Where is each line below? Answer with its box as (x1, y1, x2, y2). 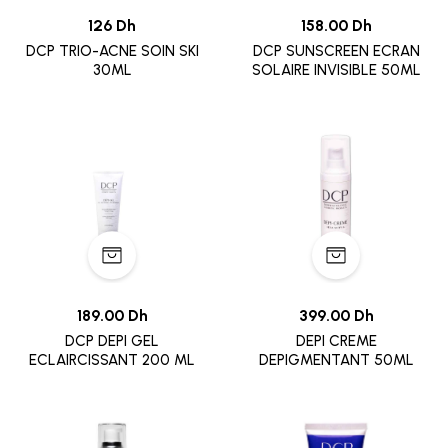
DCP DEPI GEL (65, 332, 159, 351)
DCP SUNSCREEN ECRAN (252, 42, 420, 61)
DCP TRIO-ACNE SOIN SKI (25, 42, 199, 61)
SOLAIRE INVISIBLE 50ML (251, 61, 421, 80)
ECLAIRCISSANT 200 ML (29, 351, 195, 370)
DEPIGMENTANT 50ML (258, 351, 414, 370)
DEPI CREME (295, 332, 377, 351)
